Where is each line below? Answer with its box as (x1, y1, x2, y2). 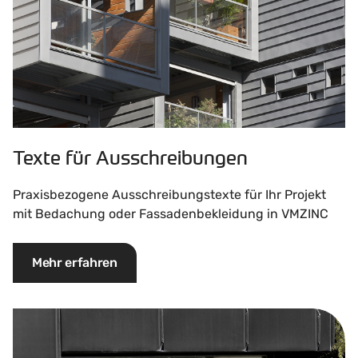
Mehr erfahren (32, 254, 117, 270)
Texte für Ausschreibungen (13, 145, 248, 170)
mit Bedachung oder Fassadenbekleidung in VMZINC (13, 205, 332, 221)
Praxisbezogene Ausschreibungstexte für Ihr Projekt (13, 186, 326, 202)
